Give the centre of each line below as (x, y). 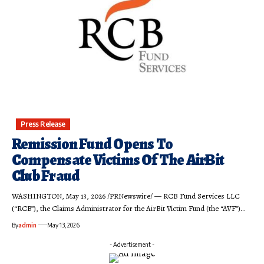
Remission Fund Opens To (93, 144)
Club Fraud (46, 176)
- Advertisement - (132, 244)
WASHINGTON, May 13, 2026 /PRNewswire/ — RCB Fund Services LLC (126, 196)
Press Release (43, 124)
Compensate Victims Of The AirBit (118, 160)
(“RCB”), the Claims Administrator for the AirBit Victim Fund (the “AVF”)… (128, 208)
